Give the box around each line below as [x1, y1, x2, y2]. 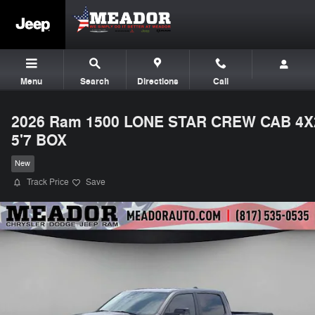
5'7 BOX [11, 131, 67, 150]
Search [80, 76, 110, 87]
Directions [136, 76, 179, 87]
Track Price [27, 176, 69, 188]
